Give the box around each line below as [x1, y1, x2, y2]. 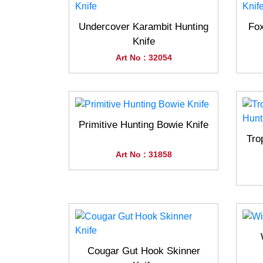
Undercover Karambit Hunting [79, 21, 208, 33]
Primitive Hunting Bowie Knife [79, 119, 208, 131]
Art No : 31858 [115, 150, 172, 160]
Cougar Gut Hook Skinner [87, 245, 200, 257]
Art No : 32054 [115, 53, 172, 63]
